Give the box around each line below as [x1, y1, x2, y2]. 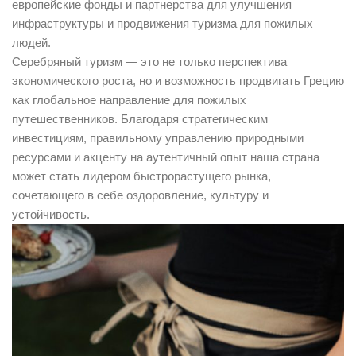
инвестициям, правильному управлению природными [12, 131, 304, 145]
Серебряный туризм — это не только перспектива [12, 55, 287, 69]
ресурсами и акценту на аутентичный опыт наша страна [12, 150, 319, 164]
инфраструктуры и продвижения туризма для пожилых [12, 17, 313, 31]
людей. [12, 36, 51, 50]
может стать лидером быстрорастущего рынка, [12, 169, 271, 184]
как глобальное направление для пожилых [12, 93, 246, 107]
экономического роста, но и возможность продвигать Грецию [12, 74, 344, 88]
